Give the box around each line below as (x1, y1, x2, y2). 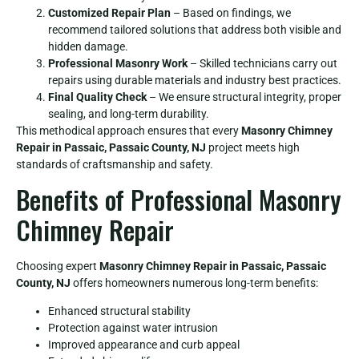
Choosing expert (16, 259, 99, 272)
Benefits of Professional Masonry (16, 179, 341, 218)
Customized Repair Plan (48, 6, 171, 19)
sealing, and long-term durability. (48, 107, 209, 120)
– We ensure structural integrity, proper (147, 90, 341, 103)
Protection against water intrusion (48, 321, 218, 335)
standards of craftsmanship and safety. (16, 157, 213, 171)
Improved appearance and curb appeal (48, 338, 240, 352)
